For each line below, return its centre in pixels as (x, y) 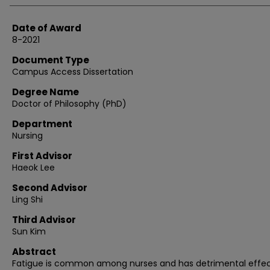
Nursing (27, 136)
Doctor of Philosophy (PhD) (69, 104)
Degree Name (46, 92)
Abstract (34, 252)
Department (42, 124)
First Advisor (42, 156)
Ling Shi (27, 199)
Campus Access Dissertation (73, 72)
